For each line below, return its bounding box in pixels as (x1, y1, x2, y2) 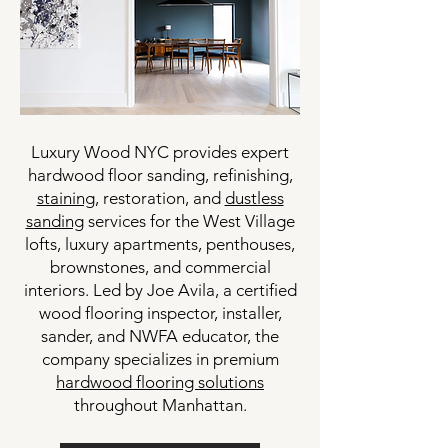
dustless (224, 188, 284, 209)
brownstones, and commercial (49, 257, 271, 278)
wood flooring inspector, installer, (38, 303, 282, 324)
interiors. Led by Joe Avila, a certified (23, 280, 297, 301)
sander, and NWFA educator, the (41, 326, 279, 347)
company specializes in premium (41, 349, 279, 370)
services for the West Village (83, 211, 295, 232)
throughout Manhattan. (73, 395, 247, 416)
